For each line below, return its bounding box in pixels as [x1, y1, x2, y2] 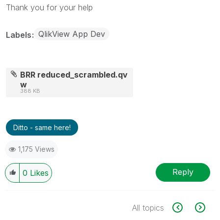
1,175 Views [18, 144, 55, 153]
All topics [132, 202, 164, 213]
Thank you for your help [6, 2, 93, 12]
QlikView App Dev [38, 28, 105, 39]
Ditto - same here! [13, 123, 71, 132]
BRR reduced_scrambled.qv [20, 69, 128, 80]
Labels [6, 29, 33, 40]
